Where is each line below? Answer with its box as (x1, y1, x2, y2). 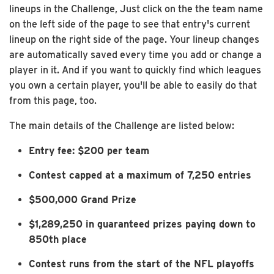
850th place (29, 233, 87, 245)
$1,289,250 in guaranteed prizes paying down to (29, 218, 256, 230)
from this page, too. (9, 94, 97, 106)
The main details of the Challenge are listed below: (9, 119, 234, 131)
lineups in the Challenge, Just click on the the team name (9, 2, 263, 15)
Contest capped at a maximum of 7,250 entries (29, 169, 251, 181)
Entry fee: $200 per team (29, 144, 149, 157)
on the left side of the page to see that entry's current (9, 18, 250, 30)
